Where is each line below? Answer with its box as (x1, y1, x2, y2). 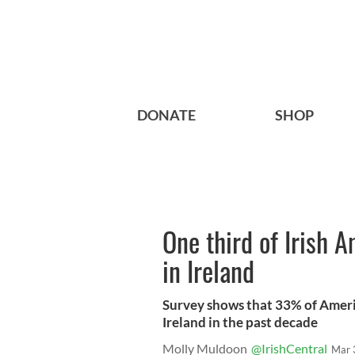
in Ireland (162, 250, 254, 292)
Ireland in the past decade (162, 314, 318, 331)
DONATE (137, 106, 196, 124)
